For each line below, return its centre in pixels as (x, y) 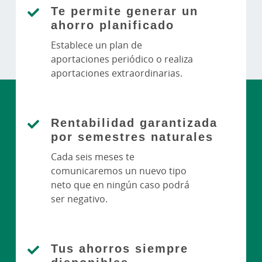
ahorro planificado (113, 25)
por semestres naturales (132, 136)
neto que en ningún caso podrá (120, 185)
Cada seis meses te (93, 156)
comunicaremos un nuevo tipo (119, 170)
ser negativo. (79, 199)
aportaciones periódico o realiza (122, 59)
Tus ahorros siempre (120, 248)
